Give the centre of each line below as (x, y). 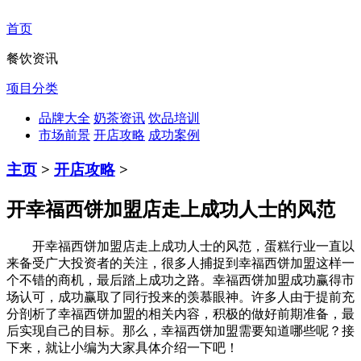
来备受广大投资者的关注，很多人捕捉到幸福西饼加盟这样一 (180, 263)
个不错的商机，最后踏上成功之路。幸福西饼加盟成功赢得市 (180, 280)
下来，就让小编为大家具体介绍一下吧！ (122, 347)
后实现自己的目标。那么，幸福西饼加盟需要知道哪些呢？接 (180, 330)
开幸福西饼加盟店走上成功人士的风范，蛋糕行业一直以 (180, 246)
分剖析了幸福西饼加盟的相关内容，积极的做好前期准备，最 (180, 313)
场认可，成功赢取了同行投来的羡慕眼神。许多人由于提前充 (180, 297)
